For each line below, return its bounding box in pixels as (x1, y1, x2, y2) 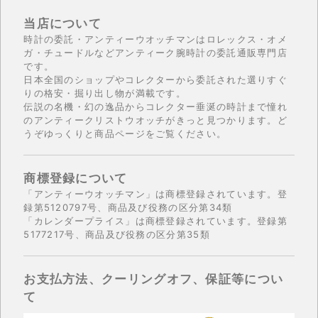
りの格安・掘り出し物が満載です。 (23, 87, 187, 99)
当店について (23, 16, 102, 31)
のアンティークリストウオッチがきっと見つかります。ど (23, 114, 288, 126)
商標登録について (23, 170, 128, 185)
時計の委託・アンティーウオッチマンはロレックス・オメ (23, 33, 288, 45)
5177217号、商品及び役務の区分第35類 (23, 228, 210, 240)
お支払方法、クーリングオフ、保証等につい (23, 271, 284, 286)
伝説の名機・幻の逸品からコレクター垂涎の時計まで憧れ (23, 100, 288, 112)
